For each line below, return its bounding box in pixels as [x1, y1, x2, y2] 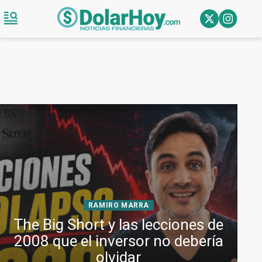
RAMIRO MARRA [88, 201, 150, 209]
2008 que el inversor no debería [13, 232, 223, 250]
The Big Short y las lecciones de [13, 216, 224, 233]
